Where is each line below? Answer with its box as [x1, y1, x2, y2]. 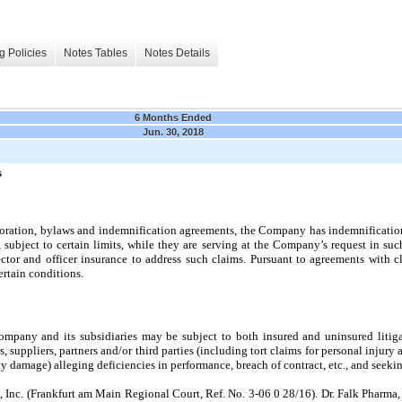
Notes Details [144, 47, 210, 60]
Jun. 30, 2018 [143, 126, 204, 137]
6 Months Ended [135, 111, 212, 123]
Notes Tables [64, 47, 127, 60]
